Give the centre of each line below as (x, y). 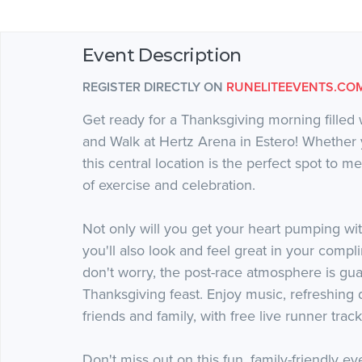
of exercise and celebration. (169, 185)
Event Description (162, 55)
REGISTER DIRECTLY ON (154, 87)
